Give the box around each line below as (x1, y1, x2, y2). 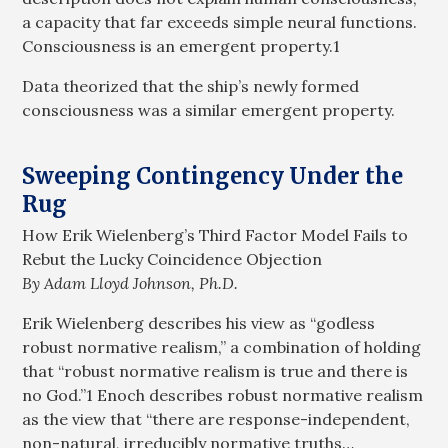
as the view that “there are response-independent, (22, 408, 411, 429)
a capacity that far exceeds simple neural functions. (22, 12, 418, 33)
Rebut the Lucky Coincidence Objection (22, 248, 323, 269)
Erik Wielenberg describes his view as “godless (22, 312, 376, 333)
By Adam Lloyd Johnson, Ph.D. (22, 272, 239, 293)
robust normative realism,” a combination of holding (22, 336, 422, 357)
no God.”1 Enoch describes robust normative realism (22, 384, 424, 405)
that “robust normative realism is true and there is (22, 360, 409, 381)
